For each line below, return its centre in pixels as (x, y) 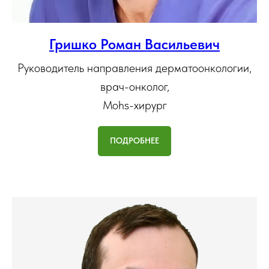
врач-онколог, (134, 87)
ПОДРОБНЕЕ (134, 141)
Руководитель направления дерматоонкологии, (134, 68)
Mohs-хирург (134, 105)
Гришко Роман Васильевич (134, 44)
